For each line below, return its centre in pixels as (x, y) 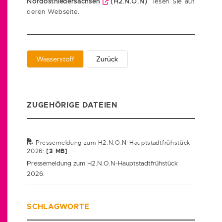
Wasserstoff (55, 59)
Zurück (108, 59)
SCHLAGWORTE (58, 207)
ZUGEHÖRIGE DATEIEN (72, 106)
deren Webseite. (55, 12)
